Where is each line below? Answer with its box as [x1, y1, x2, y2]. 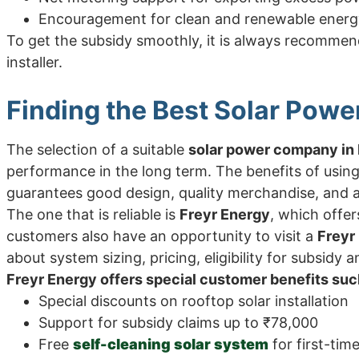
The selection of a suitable [6, 140, 188, 158]
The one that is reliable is [6, 205, 179, 223]
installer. [6, 53, 63, 71]
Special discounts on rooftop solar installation [38, 292, 349, 309]
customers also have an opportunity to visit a [6, 227, 317, 244]
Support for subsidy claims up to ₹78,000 [38, 313, 318, 331]
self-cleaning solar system [73, 335, 268, 353]
